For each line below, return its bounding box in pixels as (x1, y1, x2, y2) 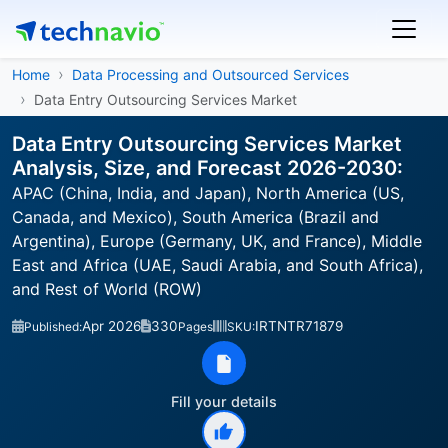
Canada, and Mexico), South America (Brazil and (12, 207, 379, 227)
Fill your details (171, 393, 277, 410)
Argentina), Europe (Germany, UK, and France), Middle (12, 231, 422, 251)
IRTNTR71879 (255, 318, 343, 334)
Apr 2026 (82, 318, 141, 334)
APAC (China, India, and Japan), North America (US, (12, 183, 404, 203)
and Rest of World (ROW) (12, 279, 202, 299)
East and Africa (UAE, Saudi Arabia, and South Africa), (12, 255, 423, 275)
